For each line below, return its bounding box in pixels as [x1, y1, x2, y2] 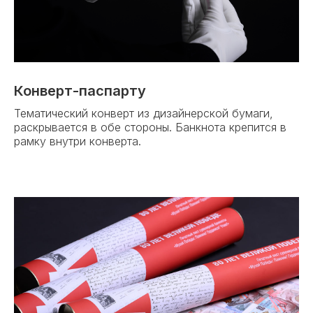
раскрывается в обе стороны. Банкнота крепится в [14, 120, 286, 135]
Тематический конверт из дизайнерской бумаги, [14, 106, 273, 121]
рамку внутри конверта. [14, 134, 141, 149]
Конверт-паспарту [14, 82, 146, 100]
